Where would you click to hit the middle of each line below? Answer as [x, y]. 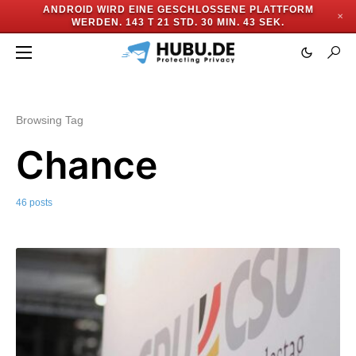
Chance [87, 165]
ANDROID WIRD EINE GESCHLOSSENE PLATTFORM [178, 10]
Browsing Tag [50, 120]
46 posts [34, 203]
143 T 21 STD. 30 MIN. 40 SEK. [205, 22]
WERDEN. [97, 22]
